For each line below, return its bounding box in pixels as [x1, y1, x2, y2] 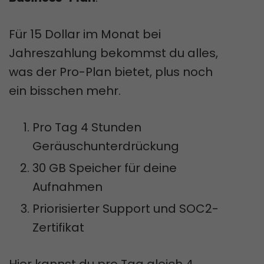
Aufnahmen [32, 178, 103, 195]
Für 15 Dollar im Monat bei [9, 25, 161, 42]
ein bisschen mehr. [9, 82, 121, 99]
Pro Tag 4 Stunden [32, 118, 141, 136]
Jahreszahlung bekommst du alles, [9, 44, 218, 61]
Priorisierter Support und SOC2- [32, 200, 219, 217]
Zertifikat [32, 219, 84, 236]
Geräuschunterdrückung [32, 137, 179, 154]
